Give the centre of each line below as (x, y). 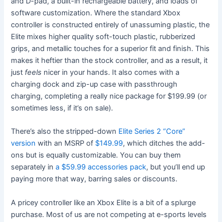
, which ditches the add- (164, 143)
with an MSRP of (66, 143)
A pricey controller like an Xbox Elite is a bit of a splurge (104, 202)
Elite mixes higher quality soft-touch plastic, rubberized (103, 37)
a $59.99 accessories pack (101, 167)
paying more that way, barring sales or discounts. (94, 179)
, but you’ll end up (176, 167)
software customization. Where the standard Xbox (96, 13)
